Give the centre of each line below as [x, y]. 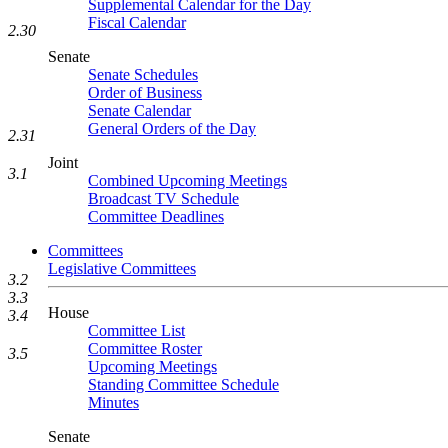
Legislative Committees [122, 268]
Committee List [136, 330]
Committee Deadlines [156, 216]
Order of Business [145, 92]
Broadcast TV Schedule [163, 198]
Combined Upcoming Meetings [187, 180]
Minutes [113, 402]
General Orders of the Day [172, 128]
